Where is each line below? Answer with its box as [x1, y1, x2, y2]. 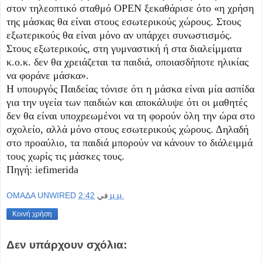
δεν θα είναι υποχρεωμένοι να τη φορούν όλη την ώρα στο [6, 109, 255, 122]
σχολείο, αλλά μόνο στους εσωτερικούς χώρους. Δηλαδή [6, 123, 249, 135]
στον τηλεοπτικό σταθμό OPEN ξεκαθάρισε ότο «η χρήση [6, 2, 254, 14]
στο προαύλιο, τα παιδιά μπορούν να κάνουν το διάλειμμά [6, 136, 253, 149]
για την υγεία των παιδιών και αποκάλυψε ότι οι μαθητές [6, 96, 247, 108]
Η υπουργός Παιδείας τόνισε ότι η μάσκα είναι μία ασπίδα [6, 82, 254, 95]
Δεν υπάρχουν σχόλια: [6, 239, 127, 251]
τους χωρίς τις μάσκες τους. [6, 150, 125, 162]
